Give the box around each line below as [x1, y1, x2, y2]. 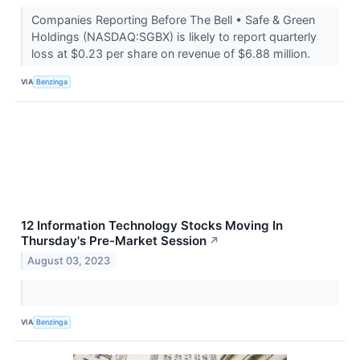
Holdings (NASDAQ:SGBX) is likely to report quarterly [31, 29, 317, 43]
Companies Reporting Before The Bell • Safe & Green [31, 12, 315, 27]
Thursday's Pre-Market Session [21, 232, 207, 248]
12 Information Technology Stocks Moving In [21, 217, 283, 233]
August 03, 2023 [27, 255, 111, 268]
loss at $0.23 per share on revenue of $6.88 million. [31, 46, 313, 60]
